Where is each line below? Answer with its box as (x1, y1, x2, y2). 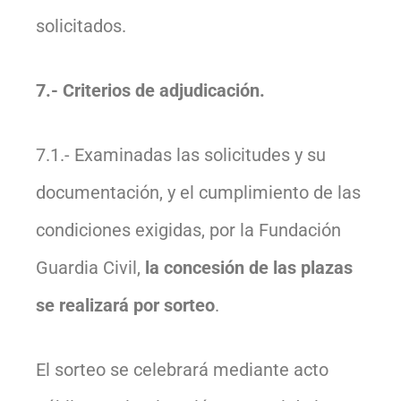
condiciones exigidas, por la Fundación (36, 218, 341, 241)
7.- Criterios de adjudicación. (36, 79, 265, 101)
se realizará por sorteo (36, 294, 215, 316)
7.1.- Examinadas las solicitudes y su (36, 143, 326, 166)
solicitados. (36, 14, 126, 37)
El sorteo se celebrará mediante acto (36, 358, 328, 380)
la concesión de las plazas (145, 256, 353, 278)
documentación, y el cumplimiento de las (36, 181, 361, 203)
